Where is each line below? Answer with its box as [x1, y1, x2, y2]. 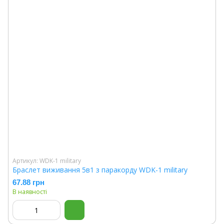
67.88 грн [12, 178, 44, 186]
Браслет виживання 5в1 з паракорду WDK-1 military [12, 165, 187, 174]
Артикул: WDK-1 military [12, 156, 81, 165]
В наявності [12, 187, 47, 196]
